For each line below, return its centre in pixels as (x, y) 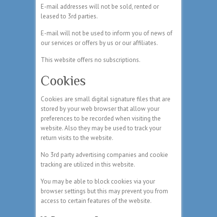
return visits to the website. (77, 138)
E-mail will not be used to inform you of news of (107, 33)
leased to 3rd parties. (69, 16)
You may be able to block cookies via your (98, 182)
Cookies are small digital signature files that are (106, 99)
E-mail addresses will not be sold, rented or (100, 7)
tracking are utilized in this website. (88, 165)
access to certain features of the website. (96, 201)
